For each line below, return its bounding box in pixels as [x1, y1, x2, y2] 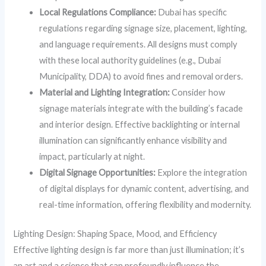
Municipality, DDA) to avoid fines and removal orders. [39, 71, 243, 82]
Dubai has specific [156, 7, 227, 18]
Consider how [170, 87, 226, 98]
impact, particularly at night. [39, 151, 145, 162]
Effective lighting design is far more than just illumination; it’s [13, 245, 245, 255]
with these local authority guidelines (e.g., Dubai [39, 55, 221, 66]
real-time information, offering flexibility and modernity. [39, 199, 252, 210]
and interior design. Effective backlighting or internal [39, 119, 240, 130]
